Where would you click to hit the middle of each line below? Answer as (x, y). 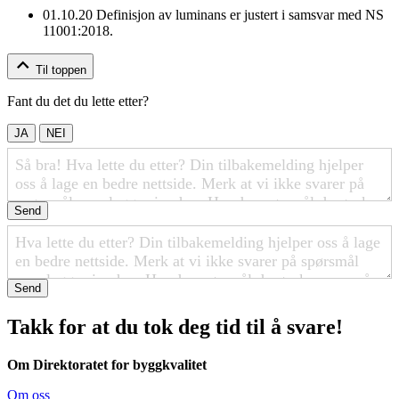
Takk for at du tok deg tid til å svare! (175, 326)
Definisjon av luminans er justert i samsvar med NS (238, 14)
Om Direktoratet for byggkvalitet (107, 364)
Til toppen (61, 69)
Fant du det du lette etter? (78, 101)
